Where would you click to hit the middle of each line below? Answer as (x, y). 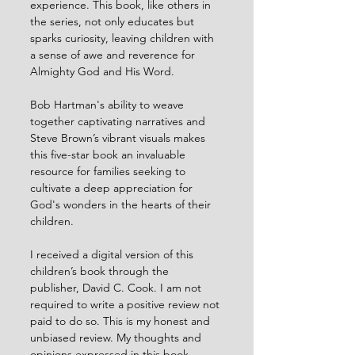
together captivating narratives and (119, 121)
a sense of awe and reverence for (114, 55)
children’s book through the (101, 271)
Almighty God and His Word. (102, 71)
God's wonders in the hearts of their (122, 204)
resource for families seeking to (109, 171)
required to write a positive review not (126, 304)
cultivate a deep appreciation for (113, 188)
